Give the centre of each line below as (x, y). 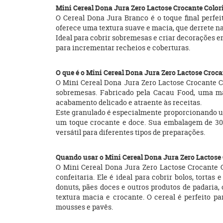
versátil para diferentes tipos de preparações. (130, 132)
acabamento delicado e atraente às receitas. (129, 102)
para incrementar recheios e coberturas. (123, 48)
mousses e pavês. (84, 207)
